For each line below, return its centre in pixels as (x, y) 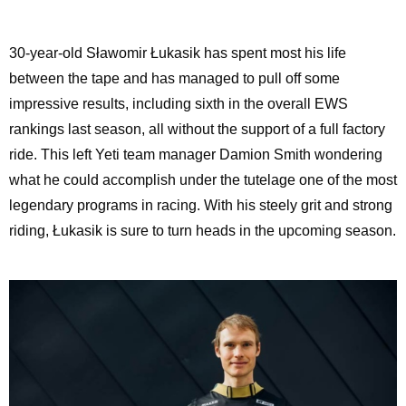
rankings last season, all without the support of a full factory (197, 130)
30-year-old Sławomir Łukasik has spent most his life (177, 53)
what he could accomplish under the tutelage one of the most (203, 180)
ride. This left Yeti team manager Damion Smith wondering (195, 155)
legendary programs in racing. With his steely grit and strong (200, 206)
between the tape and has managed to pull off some (174, 79)
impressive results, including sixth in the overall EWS (178, 104)
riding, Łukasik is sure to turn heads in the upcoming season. (202, 231)
